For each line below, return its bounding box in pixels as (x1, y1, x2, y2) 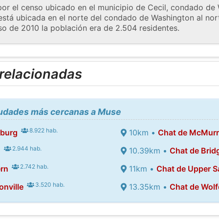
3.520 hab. (34, 180, 65, 188)
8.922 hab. (28, 126, 58, 134)
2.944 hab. (11, 144, 42, 152)
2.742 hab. (19, 162, 49, 170)
